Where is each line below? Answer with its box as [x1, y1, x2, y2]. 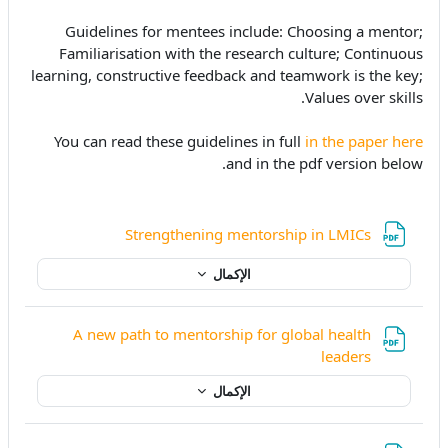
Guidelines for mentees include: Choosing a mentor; [65, 21, 423, 42]
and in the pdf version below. [226, 153, 423, 174]
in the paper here [305, 131, 423, 152]
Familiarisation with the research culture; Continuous [59, 43, 423, 64]
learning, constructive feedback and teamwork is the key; [31, 65, 423, 86]
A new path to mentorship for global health [73, 324, 371, 345]
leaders [321, 346, 371, 367]
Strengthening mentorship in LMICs [125, 224, 371, 245]
